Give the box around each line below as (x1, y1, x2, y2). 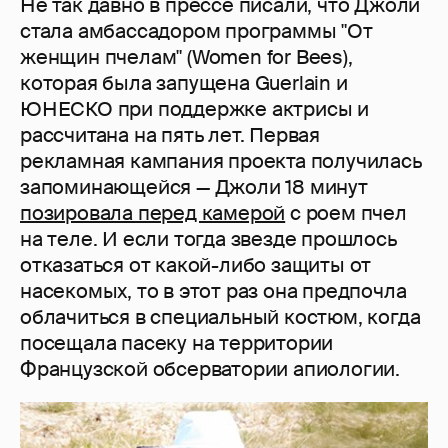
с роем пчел (285, 200, 407, 227)
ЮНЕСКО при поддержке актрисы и (20, 96, 369, 123)
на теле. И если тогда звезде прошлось (20, 226, 397, 253)
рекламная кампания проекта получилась (20, 148, 422, 175)
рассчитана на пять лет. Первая (20, 122, 321, 149)
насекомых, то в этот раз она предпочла (20, 278, 407, 305)
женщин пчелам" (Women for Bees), (20, 44, 353, 71)
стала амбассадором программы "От (20, 18, 373, 45)
